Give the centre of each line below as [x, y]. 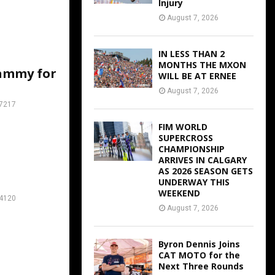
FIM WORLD [183, 127]
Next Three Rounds [201, 266]
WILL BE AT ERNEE [197, 76]
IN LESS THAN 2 [192, 54]
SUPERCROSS [186, 138]
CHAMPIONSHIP [192, 149]
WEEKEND [179, 193]
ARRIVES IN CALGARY [203, 160]
